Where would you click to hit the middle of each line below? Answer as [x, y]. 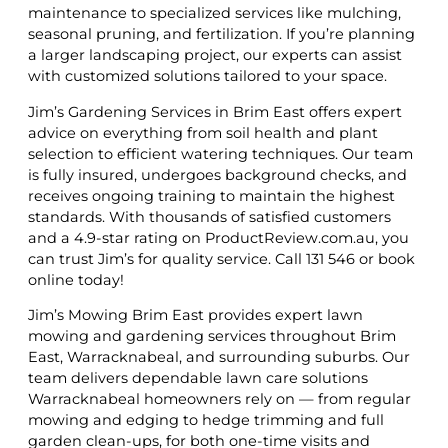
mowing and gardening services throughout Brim [212, 336]
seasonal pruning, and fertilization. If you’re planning [221, 34]
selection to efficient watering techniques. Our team [220, 153]
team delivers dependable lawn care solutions [198, 378]
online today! [76, 279]
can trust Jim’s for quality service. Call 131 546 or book [221, 258]
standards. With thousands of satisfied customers [209, 216]
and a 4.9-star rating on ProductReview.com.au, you [218, 237]
